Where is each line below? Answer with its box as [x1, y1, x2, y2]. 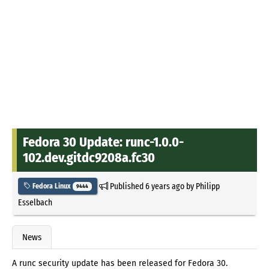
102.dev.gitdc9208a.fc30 [23, 149, 155, 166]
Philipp [195, 180, 220, 192]
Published [107, 180, 145, 192]
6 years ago [145, 180, 184, 192]
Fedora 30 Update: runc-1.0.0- [23, 133, 184, 150]
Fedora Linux [31, 181, 73, 190]
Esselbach [18, 196, 52, 208]
